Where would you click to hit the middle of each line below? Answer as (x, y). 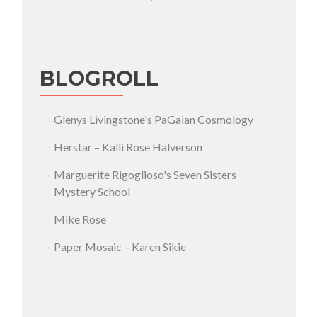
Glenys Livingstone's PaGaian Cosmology (154, 119)
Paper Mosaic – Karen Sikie (120, 247)
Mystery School (92, 191)
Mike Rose (80, 219)
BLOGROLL (99, 78)
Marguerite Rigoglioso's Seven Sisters (145, 174)
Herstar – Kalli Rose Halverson (128, 147)
